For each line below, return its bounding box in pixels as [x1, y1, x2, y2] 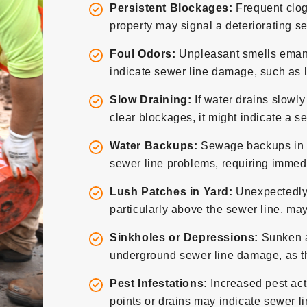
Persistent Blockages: [109, 2, 236, 14]
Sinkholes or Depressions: [109, 232, 258, 243]
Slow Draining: [109, 94, 195, 106]
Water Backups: [109, 140, 198, 151]
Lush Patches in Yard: [109, 186, 236, 197]
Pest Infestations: [109, 278, 211, 289]
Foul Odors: [109, 48, 176, 60]
